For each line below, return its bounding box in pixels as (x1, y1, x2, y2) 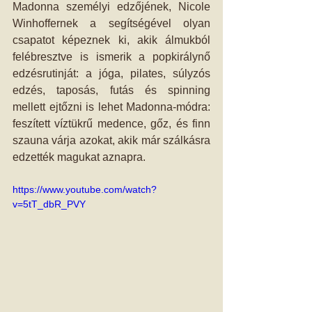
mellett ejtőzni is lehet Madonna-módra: (13, 101, 210, 113)
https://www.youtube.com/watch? (13, 184, 157, 195)
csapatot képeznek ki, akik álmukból (13, 34, 210, 46)
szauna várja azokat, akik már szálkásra (13, 134, 210, 146)
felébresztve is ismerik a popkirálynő (13, 51, 210, 63)
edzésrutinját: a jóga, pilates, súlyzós (13, 68, 210, 79)
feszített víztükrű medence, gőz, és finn (13, 118, 210, 130)
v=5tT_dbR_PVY (13, 198, 86, 210)
